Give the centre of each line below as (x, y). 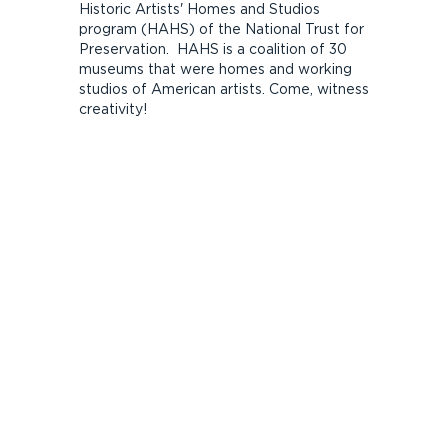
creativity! (112, 109)
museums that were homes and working (215, 69)
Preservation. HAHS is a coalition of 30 (212, 49)
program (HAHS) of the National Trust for (221, 29)
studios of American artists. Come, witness (223, 89)
